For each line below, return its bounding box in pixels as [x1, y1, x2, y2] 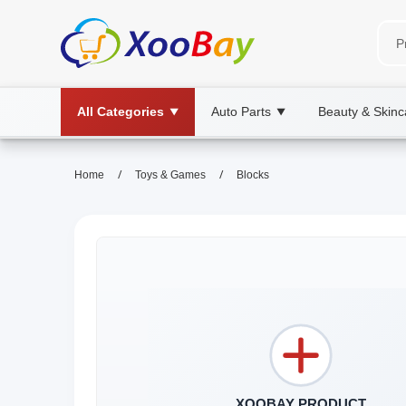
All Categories [77, 104, 164, 119]
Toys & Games [135, 169, 206, 181]
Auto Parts [211, 104, 271, 119]
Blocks [237, 169, 269, 181]
